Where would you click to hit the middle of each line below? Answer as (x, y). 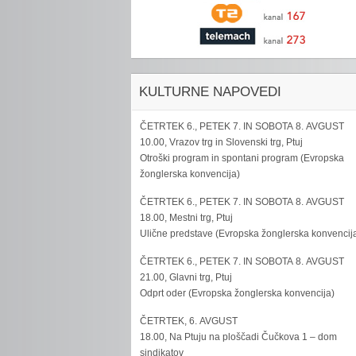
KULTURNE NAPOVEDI (211, 92)
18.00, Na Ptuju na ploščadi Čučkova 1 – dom (239, 337)
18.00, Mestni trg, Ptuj (187, 218)
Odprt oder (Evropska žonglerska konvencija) (238, 293)
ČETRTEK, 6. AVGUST (189, 321)
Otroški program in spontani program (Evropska (242, 158)
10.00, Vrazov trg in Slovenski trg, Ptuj (222, 142)
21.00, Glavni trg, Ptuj (186, 277)
